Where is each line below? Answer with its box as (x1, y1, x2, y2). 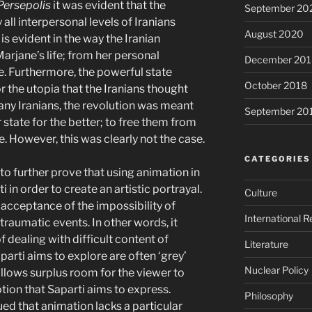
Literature (244, 237, 288, 250)
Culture (244, 186, 277, 198)
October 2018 (244, 79, 307, 91)
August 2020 (244, 27, 304, 40)
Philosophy (244, 289, 293, 302)
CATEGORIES (244, 153, 311, 164)
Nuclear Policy (244, 263, 309, 276)
